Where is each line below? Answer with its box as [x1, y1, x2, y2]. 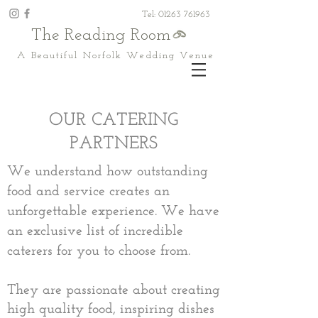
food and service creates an [7, 182, 170, 199]
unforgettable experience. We [7, 202, 185, 219]
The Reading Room [31, 27, 171, 44]
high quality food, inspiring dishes [7, 300, 214, 317]
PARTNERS [70, 132, 158, 153]
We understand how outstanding [7, 162, 208, 179]
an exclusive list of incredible [7, 221, 183, 238]
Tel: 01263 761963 [142, 10, 210, 19]
